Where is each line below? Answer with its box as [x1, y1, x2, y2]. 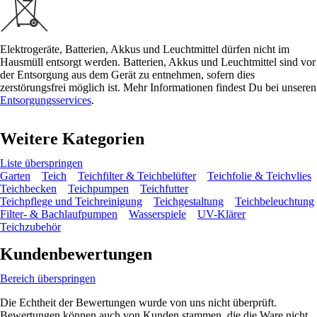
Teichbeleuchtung [235, 195, 314, 207]
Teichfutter [140, 182, 188, 195]
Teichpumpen [68, 182, 129, 195]
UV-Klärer [197, 207, 246, 220]
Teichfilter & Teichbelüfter [78, 169, 196, 182]
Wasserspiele [129, 207, 186, 220]
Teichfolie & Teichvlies [207, 169, 311, 182]
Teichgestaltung [154, 195, 224, 207]
